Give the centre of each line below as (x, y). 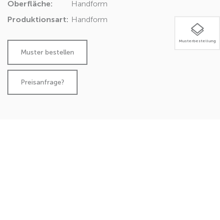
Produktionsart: (38, 20)
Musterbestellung (197, 41)
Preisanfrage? (42, 82)
